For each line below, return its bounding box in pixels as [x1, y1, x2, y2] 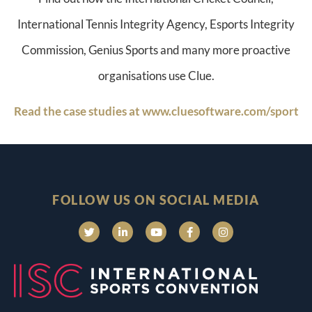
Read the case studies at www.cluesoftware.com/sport [13, 103, 299, 118]
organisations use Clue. [97, 68, 214, 83]
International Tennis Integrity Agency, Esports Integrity [17, 16, 295, 31]
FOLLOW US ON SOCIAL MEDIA [52, 192, 260, 208]
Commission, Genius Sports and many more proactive [22, 42, 290, 57]
